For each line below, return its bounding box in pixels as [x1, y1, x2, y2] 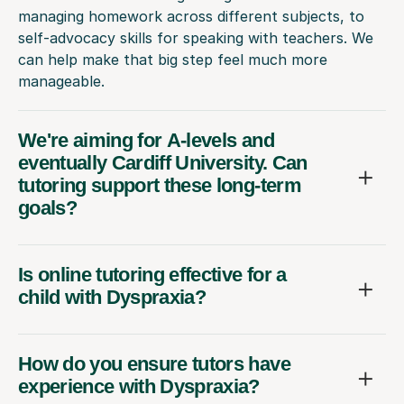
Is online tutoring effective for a [18, 262, 287, 286]
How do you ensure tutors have [18, 352, 290, 375]
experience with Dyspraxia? [18, 374, 260, 398]
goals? [18, 196, 78, 219]
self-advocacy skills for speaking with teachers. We [18, 28, 373, 47]
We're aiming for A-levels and [18, 128, 274, 151]
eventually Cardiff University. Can [18, 151, 308, 174]
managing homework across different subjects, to [18, 6, 364, 25]
